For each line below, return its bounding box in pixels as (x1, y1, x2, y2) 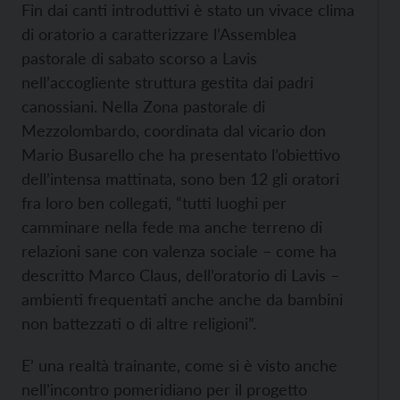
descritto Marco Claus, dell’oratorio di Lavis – (21, 265, 339, 285)
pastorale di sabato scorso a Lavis (21, 48, 257, 68)
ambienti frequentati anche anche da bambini (21, 289, 343, 309)
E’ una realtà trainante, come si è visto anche (21, 355, 337, 375)
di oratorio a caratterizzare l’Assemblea (21, 24, 296, 44)
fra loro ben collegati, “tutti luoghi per (21, 193, 287, 212)
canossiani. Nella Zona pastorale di (21, 96, 265, 116)
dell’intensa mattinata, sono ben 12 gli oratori (21, 169, 339, 188)
